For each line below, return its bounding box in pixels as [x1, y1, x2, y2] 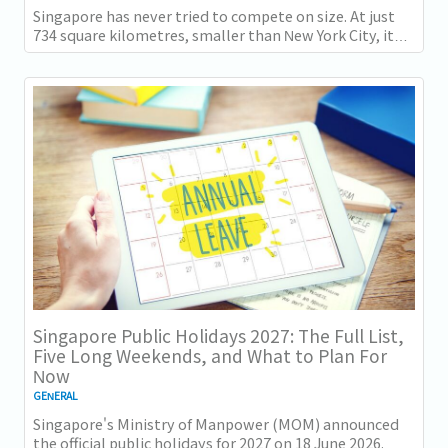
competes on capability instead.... [33, 43, 262, 64]
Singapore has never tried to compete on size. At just [33, 5, 395, 26]
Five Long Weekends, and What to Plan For [33, 343, 387, 368]
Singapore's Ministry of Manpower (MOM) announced [33, 413, 399, 434]
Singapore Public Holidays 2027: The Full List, [33, 323, 404, 348]
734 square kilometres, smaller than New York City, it [33, 24, 394, 45]
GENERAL [33, 388, 78, 403]
